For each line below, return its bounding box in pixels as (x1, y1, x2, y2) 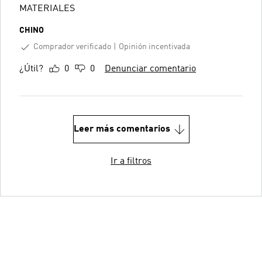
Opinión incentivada (119, 43, 190, 51)
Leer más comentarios (73, 124, 170, 134)
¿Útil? (19, 64, 43, 74)
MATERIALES (19, 4, 75, 13)
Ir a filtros (111, 156, 151, 166)
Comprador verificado (33, 42, 111, 51)
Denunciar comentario (105, 64, 196, 74)
